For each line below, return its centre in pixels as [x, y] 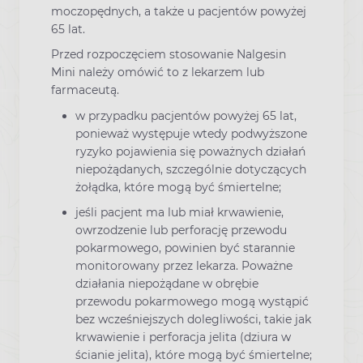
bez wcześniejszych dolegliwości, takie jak [193, 319]
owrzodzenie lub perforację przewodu [181, 230]
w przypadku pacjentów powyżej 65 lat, [186, 115]
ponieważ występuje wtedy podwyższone [191, 133]
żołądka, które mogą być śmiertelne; [178, 187]
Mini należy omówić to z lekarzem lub [158, 73]
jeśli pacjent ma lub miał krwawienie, [179, 212]
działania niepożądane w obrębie [167, 283]
